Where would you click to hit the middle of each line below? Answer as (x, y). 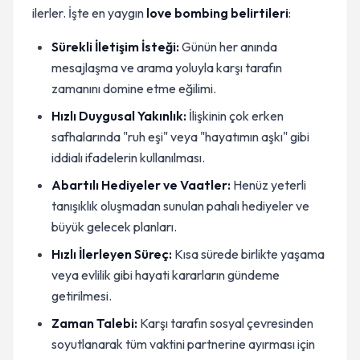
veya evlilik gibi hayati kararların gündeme (166, 275)
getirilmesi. (82, 296)
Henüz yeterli (268, 185)
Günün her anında (228, 47)
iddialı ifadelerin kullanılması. (128, 157)
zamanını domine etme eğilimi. (134, 88)
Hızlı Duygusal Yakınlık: (119, 116)
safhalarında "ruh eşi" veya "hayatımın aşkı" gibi (180, 137)
